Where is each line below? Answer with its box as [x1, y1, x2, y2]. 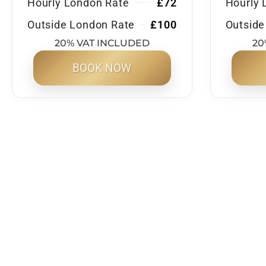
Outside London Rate [27, 18, 135, 31]
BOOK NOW [72, 61, 132, 75]
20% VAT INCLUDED [54, 37, 150, 49]
